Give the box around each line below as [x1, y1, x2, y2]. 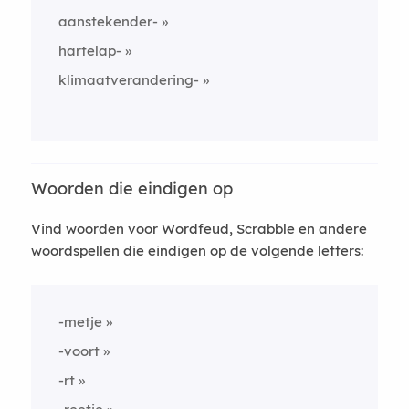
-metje [58, 312, 102, 330]
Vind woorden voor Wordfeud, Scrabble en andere [30, 219, 367, 237]
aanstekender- [58, 12, 158, 30]
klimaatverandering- [58, 70, 199, 89]
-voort [58, 341, 100, 360]
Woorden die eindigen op [30, 177, 233, 199]
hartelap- [58, 41, 121, 59]
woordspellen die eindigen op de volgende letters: [30, 241, 363, 259]
